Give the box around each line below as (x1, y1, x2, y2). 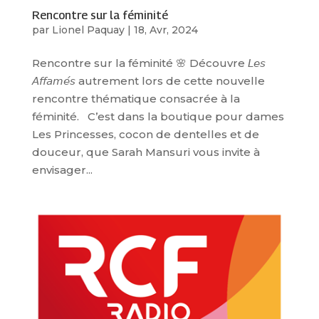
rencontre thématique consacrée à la (31, 92, 240, 106)
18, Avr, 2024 (133, 23, 198, 37)
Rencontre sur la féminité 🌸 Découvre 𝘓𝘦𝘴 (31, 56, 266, 70)
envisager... (31, 163, 93, 177)
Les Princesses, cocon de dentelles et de (31, 127, 259, 142)
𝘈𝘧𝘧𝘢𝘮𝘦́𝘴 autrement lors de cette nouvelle (31, 74, 265, 88)
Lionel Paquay (51, 23, 125, 37)
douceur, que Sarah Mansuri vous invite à (31, 145, 260, 159)
